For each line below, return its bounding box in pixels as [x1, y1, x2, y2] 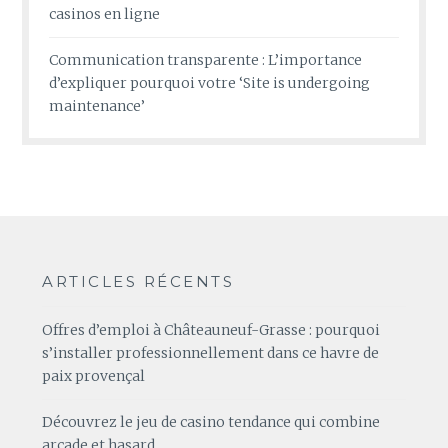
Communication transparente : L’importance [49, 51, 363, 70]
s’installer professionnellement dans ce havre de [42, 343, 380, 362]
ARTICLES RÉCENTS [42, 272, 235, 292]
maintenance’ [49, 97, 146, 116]
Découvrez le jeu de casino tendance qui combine [42, 413, 381, 431]
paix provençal [42, 366, 146, 385]
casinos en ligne [49, 4, 161, 23]
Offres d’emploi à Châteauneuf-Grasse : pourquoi [42, 320, 381, 339]
